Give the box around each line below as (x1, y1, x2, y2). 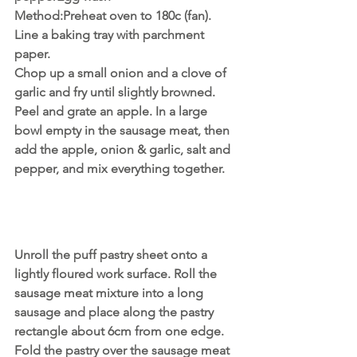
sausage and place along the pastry (14, 304, 217, 320)
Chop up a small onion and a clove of (14, 65, 229, 81)
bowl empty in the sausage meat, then (14, 123, 233, 139)
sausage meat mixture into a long (14, 284, 206, 300)
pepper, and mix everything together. (14, 161, 225, 177)
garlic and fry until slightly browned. (14, 84, 218, 100)
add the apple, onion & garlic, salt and (14, 142, 233, 158)
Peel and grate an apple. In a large (14, 104, 210, 120)
